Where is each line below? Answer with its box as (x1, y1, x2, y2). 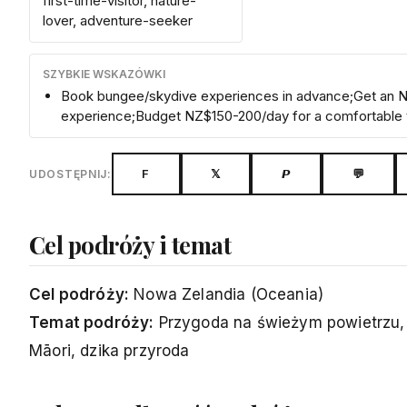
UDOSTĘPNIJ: (29, 166, 112, 181)
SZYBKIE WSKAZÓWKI (43, 66, 165, 81)
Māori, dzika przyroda (29, 341, 190, 360)
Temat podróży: (29, 313, 154, 332)
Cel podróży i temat (29, 228, 232, 261)
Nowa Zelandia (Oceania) (129, 284, 324, 303)
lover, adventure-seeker (43, 11, 193, 29)
